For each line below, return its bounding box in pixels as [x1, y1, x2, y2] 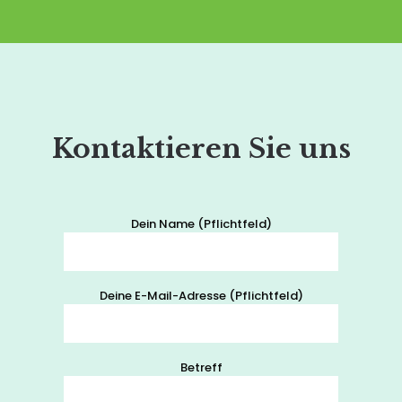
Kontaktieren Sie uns [51, 132, 351, 165]
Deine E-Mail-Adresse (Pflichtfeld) [99, 287, 303, 304]
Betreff [179, 359, 223, 376]
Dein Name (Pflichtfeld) [130, 215, 272, 232]
